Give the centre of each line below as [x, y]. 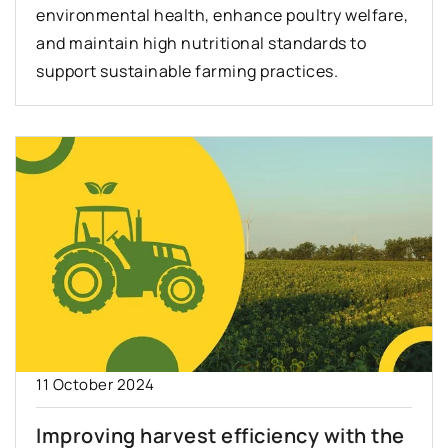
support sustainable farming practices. [187, 70]
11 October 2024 [95, 384]
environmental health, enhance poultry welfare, [222, 14]
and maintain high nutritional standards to [201, 42]
